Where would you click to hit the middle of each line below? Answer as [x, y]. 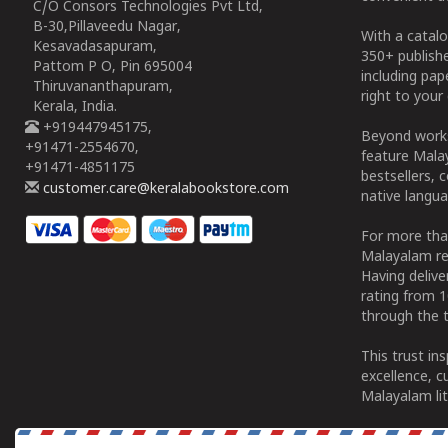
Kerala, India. [71, 107]
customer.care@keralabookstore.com [164, 189]
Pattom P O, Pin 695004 [108, 67]
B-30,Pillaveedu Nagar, [103, 27]
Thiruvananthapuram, [99, 87]
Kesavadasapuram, [91, 47]
